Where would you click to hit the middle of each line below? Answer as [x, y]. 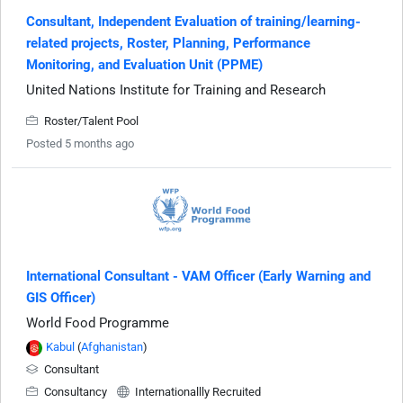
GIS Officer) [61, 298]
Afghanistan [112, 347]
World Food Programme [98, 323]
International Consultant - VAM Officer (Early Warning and [198, 277]
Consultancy [76, 392]
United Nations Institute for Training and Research [176, 90]
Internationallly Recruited [197, 392]
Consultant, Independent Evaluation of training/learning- [193, 22]
